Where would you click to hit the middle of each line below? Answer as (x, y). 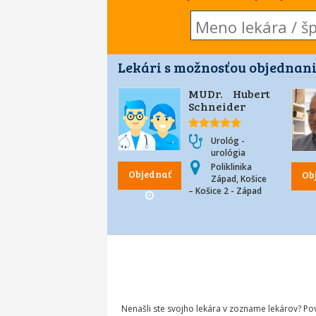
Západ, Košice (239, 179)
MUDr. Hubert (230, 93)
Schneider (217, 106)
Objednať (150, 174)
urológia (228, 153)
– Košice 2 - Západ (225, 191)
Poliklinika (231, 167)
